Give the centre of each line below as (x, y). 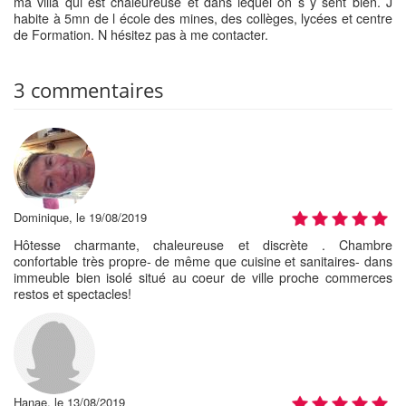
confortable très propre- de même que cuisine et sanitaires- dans (203, 261)
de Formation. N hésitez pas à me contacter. (141, 34)
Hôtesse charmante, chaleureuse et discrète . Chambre (203, 244)
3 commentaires (89, 89)
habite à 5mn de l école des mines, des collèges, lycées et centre (203, 18)
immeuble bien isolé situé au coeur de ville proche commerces (203, 277)
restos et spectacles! (72, 293)
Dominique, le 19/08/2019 (80, 217)
